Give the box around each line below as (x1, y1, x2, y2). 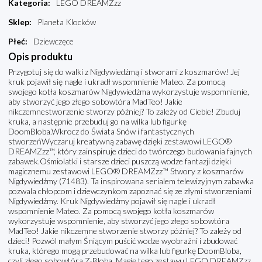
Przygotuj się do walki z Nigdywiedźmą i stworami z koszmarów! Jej (8, 67, 240, 77)
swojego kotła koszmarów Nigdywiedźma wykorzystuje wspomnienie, (8, 87, 249, 97)
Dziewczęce (33, 36, 74, 47)
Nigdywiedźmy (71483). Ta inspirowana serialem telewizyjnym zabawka (8, 176, 254, 187)
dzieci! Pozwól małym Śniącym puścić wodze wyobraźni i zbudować (8, 236, 237, 246)
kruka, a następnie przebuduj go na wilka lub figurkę (8, 116, 187, 127)
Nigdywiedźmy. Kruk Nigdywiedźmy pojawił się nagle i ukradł (8, 196, 215, 206)
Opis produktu (8, 51, 73, 63)
